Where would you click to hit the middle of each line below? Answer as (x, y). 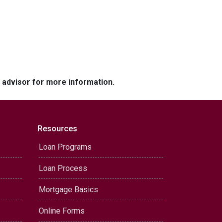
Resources (57, 129)
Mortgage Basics (68, 190)
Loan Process (63, 168)
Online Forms (62, 211)
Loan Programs (65, 147)
